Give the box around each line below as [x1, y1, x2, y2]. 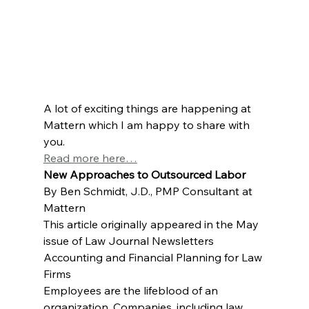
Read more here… [43, 150, 137, 165]
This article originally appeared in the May [43, 217, 261, 231]
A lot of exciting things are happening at [43, 101, 254, 115]
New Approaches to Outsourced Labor [43, 167, 246, 181]
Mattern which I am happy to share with [43, 117, 252, 132]
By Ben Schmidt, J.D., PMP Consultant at [43, 183, 255, 198]
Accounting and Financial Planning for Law [43, 250, 265, 264]
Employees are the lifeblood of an [43, 283, 221, 297]
